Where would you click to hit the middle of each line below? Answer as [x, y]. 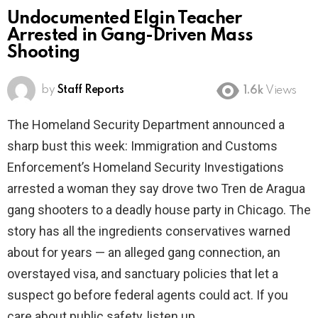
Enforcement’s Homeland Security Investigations [146, 168]
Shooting [44, 53]
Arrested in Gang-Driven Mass [130, 36]
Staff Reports [91, 91]
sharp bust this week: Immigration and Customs [142, 146]
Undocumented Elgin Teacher [125, 19]
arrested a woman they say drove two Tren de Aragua [156, 189]
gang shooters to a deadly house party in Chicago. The [159, 210]
